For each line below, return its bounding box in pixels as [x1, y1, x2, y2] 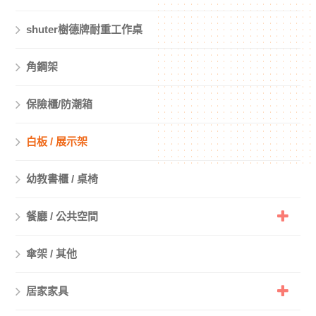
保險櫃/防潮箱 [26, 98, 93, 111]
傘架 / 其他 [26, 248, 78, 260]
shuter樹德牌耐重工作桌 [26, 23, 143, 36]
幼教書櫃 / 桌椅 [26, 173, 99, 186]
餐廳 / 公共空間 [26, 210, 99, 223]
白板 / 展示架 [26, 135, 88, 148]
